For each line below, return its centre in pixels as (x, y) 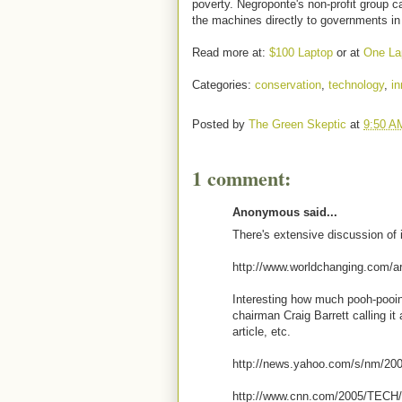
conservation (288, 85)
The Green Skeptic (299, 125)
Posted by (220, 125)
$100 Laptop (301, 52)
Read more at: (231, 52)
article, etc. (262, 331)
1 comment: (241, 178)
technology (356, 85)
